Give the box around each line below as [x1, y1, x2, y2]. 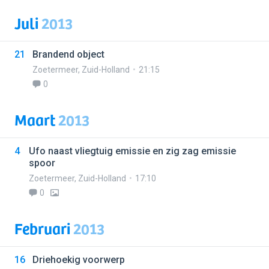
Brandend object [32, 49, 104, 60]
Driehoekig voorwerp [32, 254, 125, 265]
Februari [14, 216, 73, 240]
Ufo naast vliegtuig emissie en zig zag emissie [29, 145, 236, 157]
